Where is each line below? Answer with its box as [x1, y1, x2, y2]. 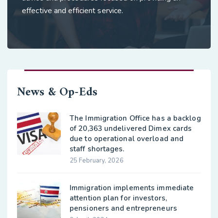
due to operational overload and [70, 134, 184, 144]
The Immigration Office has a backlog [70, 113, 201, 123]
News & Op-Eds [17, 82, 98, 103]
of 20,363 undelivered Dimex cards [70, 124, 192, 133]
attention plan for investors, [70, 193, 167, 203]
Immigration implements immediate [70, 183, 194, 193]
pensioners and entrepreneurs [70, 203, 177, 213]
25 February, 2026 [70, 156, 124, 165]
